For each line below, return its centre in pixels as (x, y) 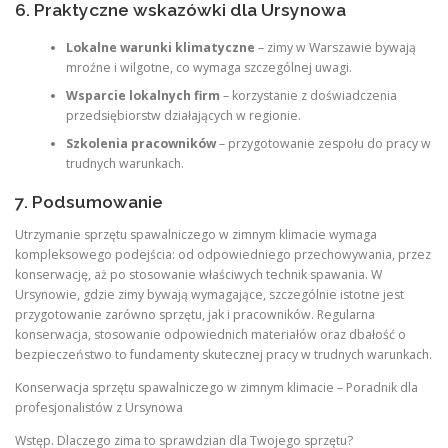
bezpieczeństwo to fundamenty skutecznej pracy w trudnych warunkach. (223, 354)
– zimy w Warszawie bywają (335, 48)
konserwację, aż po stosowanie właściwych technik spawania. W (198, 274)
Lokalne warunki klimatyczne (160, 48)
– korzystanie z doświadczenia (308, 96)
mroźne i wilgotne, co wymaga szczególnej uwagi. (208, 68)
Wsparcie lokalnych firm (142, 96)
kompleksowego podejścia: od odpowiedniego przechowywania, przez (223, 254)
